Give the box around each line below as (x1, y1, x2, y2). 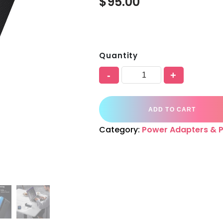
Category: (99, 124, 142, 135)
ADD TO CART (148, 106, 196, 113)
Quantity (99, 50, 138, 61)
